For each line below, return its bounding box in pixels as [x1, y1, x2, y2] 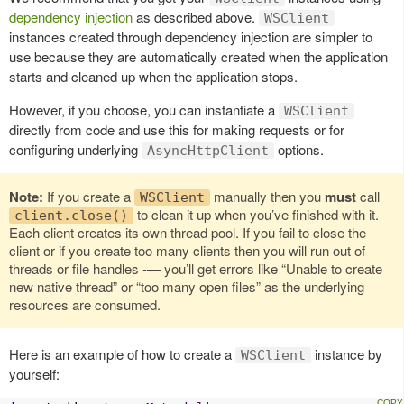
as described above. [133, 6, 259, 26]
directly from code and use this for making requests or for [9, 119, 344, 139]
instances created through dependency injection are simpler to [9, 26, 372, 46]
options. [274, 139, 324, 159]
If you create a [43, 186, 134, 206]
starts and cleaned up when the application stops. [9, 66, 298, 86]
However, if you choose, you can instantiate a [9, 99, 279, 119]
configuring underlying [9, 139, 142, 159]
